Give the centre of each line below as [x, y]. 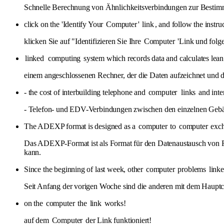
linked [34, 58]
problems [192, 169]
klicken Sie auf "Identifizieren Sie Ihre [83, 41]
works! [114, 203]
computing [64, 58]
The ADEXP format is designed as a [81, 126]
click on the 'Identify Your [65, 24]
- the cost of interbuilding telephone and [86, 92]
